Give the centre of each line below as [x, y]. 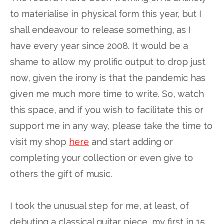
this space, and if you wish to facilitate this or [107, 110]
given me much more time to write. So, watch [107, 94]
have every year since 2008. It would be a [99, 46]
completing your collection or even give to [101, 158]
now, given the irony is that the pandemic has [108, 78]
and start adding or [131, 142]
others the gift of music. [61, 174]
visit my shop [39, 142]
